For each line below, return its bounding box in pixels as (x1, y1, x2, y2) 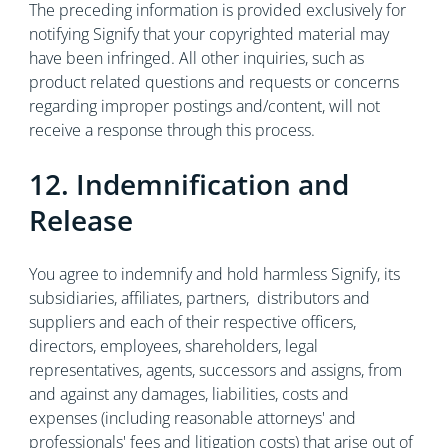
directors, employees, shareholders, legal (28, 335, 318, 357)
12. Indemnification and (28, 165, 349, 203)
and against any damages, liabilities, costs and (28, 383, 349, 405)
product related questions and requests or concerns (28, 71, 399, 93)
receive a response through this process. (28, 119, 315, 141)
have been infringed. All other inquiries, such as (28, 47, 364, 69)
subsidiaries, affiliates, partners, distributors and (28, 287, 370, 309)
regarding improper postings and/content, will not (28, 95, 380, 117)
